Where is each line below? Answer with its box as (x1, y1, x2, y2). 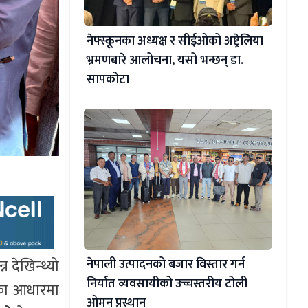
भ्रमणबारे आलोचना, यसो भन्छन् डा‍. (86, 49, 243, 71)
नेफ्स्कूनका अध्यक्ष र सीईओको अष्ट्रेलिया (86, 30, 263, 52)
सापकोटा (86, 69, 129, 90)
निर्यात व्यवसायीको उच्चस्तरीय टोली (86, 274, 247, 295)
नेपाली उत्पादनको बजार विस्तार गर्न (86, 254, 245, 276)
